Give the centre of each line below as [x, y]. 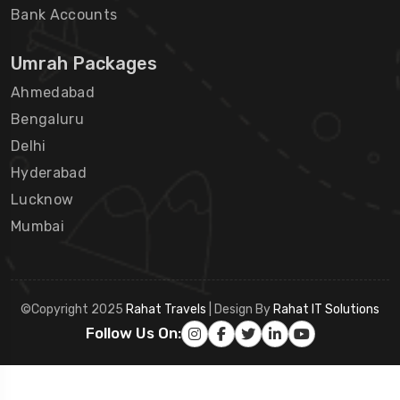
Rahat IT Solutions [326, 309]
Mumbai [37, 226]
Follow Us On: [133, 333]
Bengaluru [47, 119]
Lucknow [42, 199]
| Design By [240, 309]
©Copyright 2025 [73, 309]
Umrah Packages [84, 63]
